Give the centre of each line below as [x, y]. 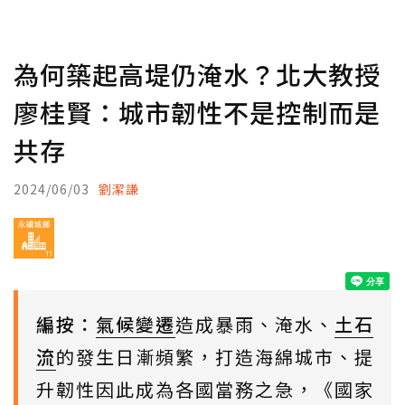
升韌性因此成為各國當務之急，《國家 [205, 389]
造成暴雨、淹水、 [255, 324]
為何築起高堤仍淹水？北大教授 [197, 74]
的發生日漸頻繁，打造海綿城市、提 [215, 357]
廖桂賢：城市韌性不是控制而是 [197, 112]
